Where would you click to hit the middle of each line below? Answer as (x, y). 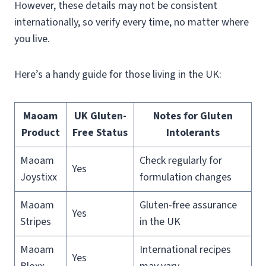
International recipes (185, 249)
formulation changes (186, 177)
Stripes (36, 221)
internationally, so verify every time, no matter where (132, 22)
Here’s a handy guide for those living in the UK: (118, 74)
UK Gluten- (100, 116)
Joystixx (39, 177)
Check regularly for (181, 160)
